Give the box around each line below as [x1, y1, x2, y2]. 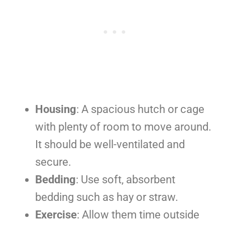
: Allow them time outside [77, 208, 199, 221]
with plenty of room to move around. [35, 120, 211, 133]
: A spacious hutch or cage [76, 102, 204, 116]
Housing [35, 102, 76, 116]
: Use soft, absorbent [76, 173, 175, 186]
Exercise [35, 208, 77, 221]
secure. [35, 155, 71, 168]
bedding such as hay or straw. [35, 190, 178, 203]
